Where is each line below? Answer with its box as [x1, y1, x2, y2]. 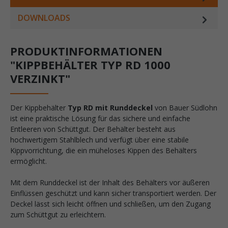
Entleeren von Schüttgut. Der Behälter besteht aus [10, 124, 176, 134]
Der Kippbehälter [10, 102, 68, 112]
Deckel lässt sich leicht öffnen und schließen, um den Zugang [10, 198, 211, 209]
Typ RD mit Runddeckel [68, 102, 153, 112]
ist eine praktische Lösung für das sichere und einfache [10, 113, 190, 123]
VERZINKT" [10, 70, 70, 86]
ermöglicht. [10, 156, 47, 166]
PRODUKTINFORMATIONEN [10, 43, 162, 59]
